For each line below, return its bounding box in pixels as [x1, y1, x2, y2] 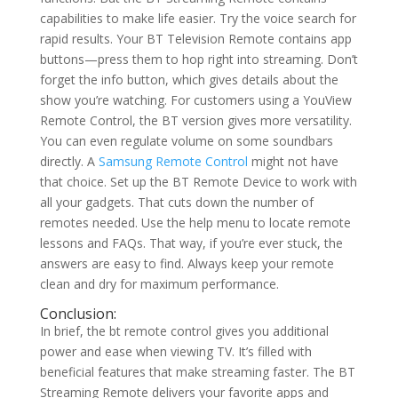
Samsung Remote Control [98, 153, 248, 171]
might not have [247, 153, 338, 171]
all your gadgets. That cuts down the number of [39, 194, 314, 211]
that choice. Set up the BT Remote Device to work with [39, 173, 357, 191]
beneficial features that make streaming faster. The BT [39, 363, 355, 381]
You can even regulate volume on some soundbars [39, 132, 333, 150]
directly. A [39, 153, 99, 171]
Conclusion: [39, 304, 116, 324]
